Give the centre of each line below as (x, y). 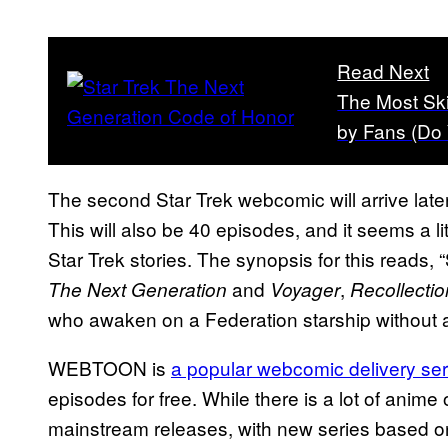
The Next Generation (140, 288)
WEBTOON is (109, 367)
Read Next (383, 70)
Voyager (305, 288)
